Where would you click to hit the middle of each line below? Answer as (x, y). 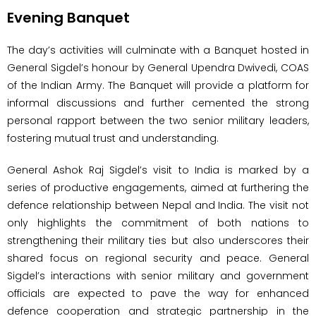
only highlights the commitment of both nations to (158, 223)
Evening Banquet (68, 17)
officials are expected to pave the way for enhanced (158, 293)
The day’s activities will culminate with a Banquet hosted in (158, 50)
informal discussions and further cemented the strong (158, 103)
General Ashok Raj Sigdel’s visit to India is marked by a (158, 170)
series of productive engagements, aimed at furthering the (158, 187)
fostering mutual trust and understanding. (113, 138)
